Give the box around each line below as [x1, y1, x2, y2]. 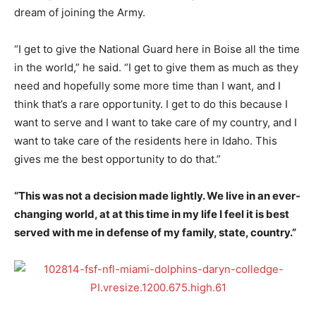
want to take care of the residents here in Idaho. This [14, 133, 277, 147]
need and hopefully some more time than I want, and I [14, 78, 281, 92]
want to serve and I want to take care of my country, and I [14, 115, 297, 129]
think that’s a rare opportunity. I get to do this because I [14, 97, 288, 111]
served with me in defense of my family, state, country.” [14, 225, 296, 239]
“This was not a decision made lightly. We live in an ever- [14, 188, 300, 202]
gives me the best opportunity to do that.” [14, 152, 221, 166]
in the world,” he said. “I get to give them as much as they [14, 60, 298, 74]
